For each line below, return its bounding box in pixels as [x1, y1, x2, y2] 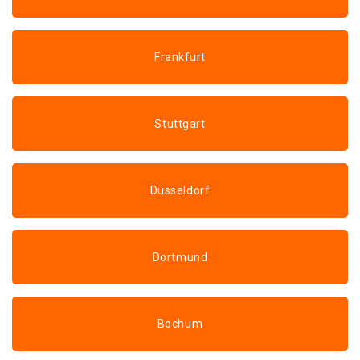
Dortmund [152, 251, 208, 264]
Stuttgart [154, 117, 206, 130]
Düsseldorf [149, 184, 211, 197]
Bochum [157, 317, 203, 330]
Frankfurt [153, 51, 207, 63]
